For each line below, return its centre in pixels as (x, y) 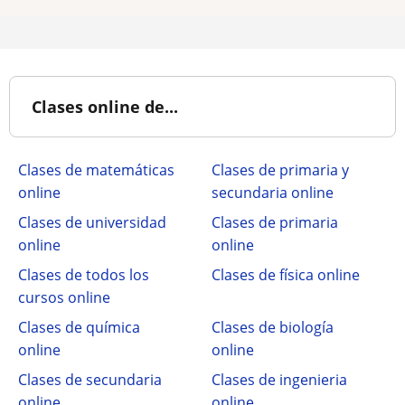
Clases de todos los (84, 275)
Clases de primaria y (280, 170)
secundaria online (273, 193)
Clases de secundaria (90, 380)
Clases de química (79, 327)
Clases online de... (105, 107)
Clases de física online (286, 275)
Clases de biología (273, 327)
